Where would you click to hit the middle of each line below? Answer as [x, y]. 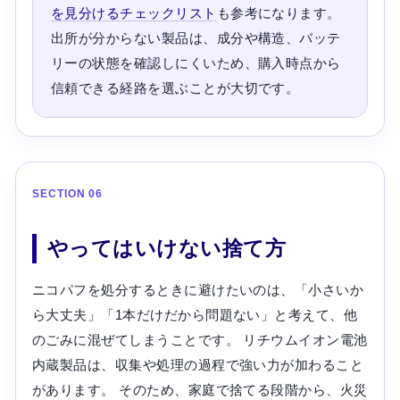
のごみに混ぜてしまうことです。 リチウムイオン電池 [200, 339]
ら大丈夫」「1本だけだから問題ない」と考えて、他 [195, 314]
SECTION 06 [67, 193]
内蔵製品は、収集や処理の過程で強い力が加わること [198, 364]
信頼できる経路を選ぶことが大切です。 [175, 87]
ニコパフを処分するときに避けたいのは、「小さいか [198, 289]
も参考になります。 [279, 12]
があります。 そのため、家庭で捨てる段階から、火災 [200, 389]
